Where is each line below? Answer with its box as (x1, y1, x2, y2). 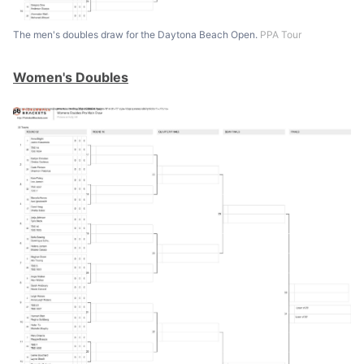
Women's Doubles (13, 69, 128, 85)
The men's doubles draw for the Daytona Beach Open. (13, 28, 260, 41)
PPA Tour (260, 28, 301, 41)
